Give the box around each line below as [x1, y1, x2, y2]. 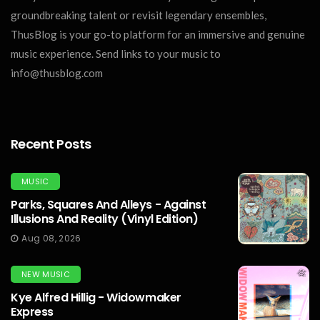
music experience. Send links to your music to [11, 46, 221, 60]
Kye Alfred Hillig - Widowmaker [11, 289, 181, 306]
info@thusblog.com [11, 66, 103, 79]
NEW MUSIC [21, 268, 70, 280]
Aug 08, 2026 [21, 231, 81, 244]
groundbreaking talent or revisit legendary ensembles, [11, 8, 266, 21]
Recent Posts [11, 134, 91, 153]
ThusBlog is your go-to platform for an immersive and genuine [11, 27, 305, 41]
